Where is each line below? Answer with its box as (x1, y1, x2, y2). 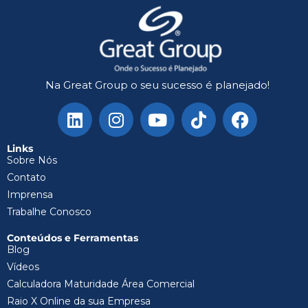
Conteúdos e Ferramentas (7, 232, 138, 245)
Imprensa (7, 188, 53, 201)
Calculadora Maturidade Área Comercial (7, 278, 195, 291)
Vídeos (7, 261, 39, 274)
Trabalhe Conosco (7, 206, 91, 219)
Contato (7, 171, 46, 184)
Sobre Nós (7, 154, 57, 167)
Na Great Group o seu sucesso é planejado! (45, 78, 269, 91)
